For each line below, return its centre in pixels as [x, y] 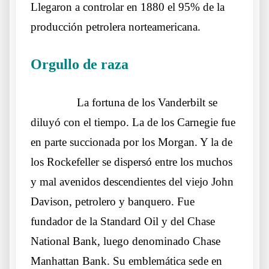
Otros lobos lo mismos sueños [183, 66]
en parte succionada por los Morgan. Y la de [131, 142]
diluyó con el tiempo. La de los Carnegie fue [133, 122]
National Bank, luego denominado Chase [125, 241]
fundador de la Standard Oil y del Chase [123, 221]
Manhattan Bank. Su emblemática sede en [126, 261]
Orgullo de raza [80, 64]
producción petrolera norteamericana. [116, 26]
